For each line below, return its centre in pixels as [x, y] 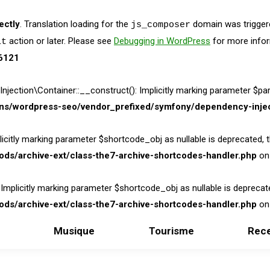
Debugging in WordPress [162, 41]
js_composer [161, 25]
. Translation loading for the [75, 24]
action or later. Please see [60, 41]
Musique [74, 231]
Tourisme [171, 231]
